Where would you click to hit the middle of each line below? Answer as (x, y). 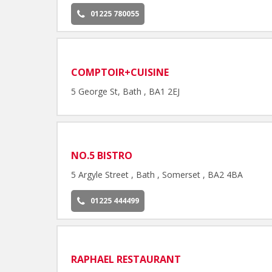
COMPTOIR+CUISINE (120, 72)
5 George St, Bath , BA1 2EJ (126, 91)
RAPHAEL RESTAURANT (126, 260)
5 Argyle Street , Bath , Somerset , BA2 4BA (157, 175)
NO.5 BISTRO (102, 156)
